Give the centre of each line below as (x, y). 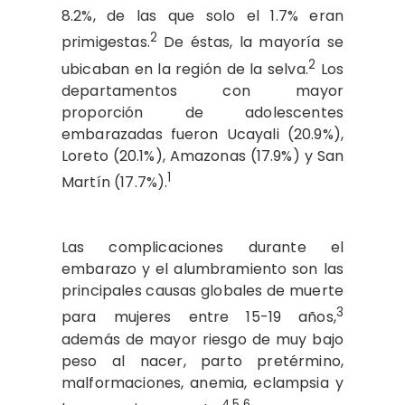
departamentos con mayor (202, 90)
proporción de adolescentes (202, 112)
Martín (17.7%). (115, 183)
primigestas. (106, 42)
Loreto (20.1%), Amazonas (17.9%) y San (202, 155)
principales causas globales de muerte (202, 291)
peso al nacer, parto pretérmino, (202, 361)
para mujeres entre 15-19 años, (199, 317)
